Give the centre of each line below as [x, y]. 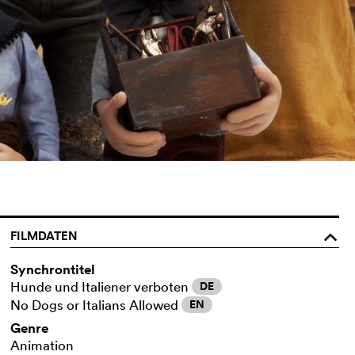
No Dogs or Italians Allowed [96, 304]
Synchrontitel [53, 269]
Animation [42, 345]
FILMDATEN [44, 235]
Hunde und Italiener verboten [101, 286]
